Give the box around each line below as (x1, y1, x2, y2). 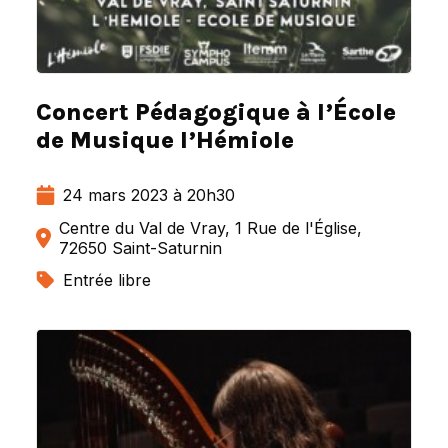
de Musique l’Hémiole (36, 126, 294, 155)
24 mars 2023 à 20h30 (63, 185, 235, 206)
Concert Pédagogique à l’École (36, 98, 396, 127)
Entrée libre (63, 270, 151, 291)
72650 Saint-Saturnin (59, 238, 222, 259)
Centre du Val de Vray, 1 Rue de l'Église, (59, 218, 362, 239)
